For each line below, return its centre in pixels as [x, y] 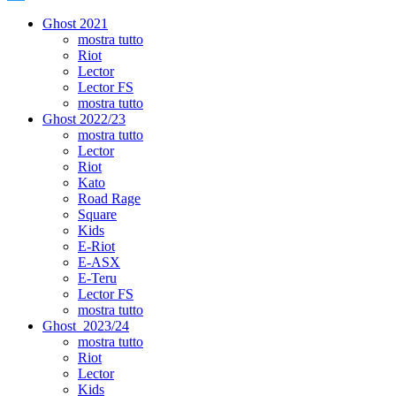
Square [97, 214]
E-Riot [96, 246]
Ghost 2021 [75, 23]
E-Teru [97, 278]
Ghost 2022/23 [84, 119]
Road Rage [109, 198]
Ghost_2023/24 [86, 326]
